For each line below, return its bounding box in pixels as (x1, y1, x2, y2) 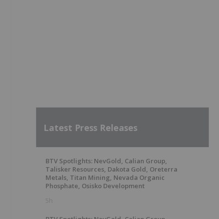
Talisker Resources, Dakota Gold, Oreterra (45, 165, 177, 174)
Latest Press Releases (44, 121, 137, 133)
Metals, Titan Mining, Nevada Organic (45, 173, 165, 182)
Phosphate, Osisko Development (45, 181, 145, 190)
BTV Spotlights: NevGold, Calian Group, (45, 156, 167, 165)
